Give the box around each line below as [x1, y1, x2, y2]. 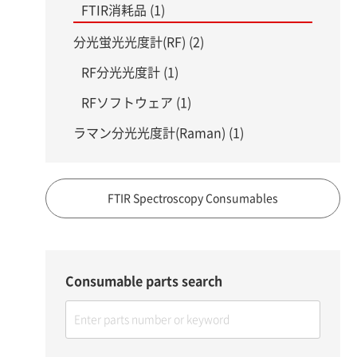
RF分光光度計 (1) [81, 66, 178, 79]
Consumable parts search [65, 275, 222, 288]
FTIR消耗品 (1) [81, 4, 165, 17]
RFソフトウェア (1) [81, 96, 191, 109]
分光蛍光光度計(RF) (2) [73, 36, 204, 49]
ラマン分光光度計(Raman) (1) [73, 127, 244, 139]
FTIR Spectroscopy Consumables [108, 193, 278, 204]
